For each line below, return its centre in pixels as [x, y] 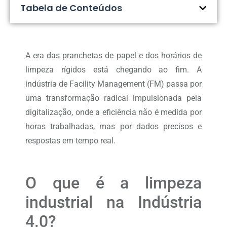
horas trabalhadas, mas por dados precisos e [113, 127]
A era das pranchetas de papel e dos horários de [113, 56]
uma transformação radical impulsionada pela [113, 98]
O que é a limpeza [113, 183]
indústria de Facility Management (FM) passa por [113, 84]
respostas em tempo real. [70, 141]
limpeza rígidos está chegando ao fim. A [113, 70]
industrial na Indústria [113, 202]
